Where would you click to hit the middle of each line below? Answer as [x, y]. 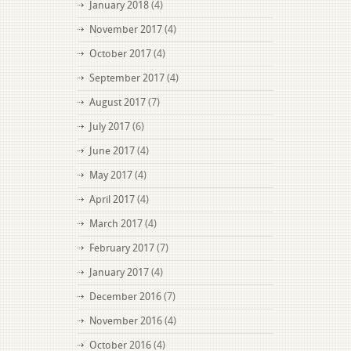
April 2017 [112, 199]
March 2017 [116, 224]
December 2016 [125, 297]
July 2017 [110, 127]
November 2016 [126, 321]
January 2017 [119, 272]
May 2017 [111, 175]
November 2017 [126, 29]
